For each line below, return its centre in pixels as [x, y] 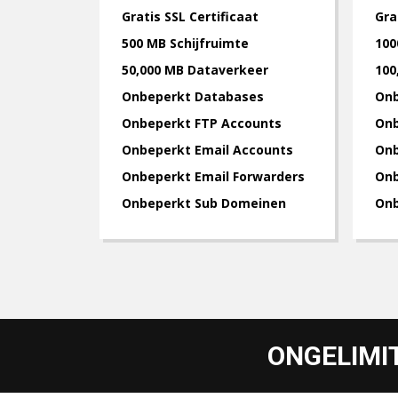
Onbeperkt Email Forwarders [213, 176]
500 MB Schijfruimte [185, 43]
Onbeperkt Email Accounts [207, 150]
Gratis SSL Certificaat [190, 16]
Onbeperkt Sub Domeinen [204, 203]
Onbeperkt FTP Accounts [202, 123]
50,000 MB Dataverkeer [195, 70]
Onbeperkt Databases [193, 96]
